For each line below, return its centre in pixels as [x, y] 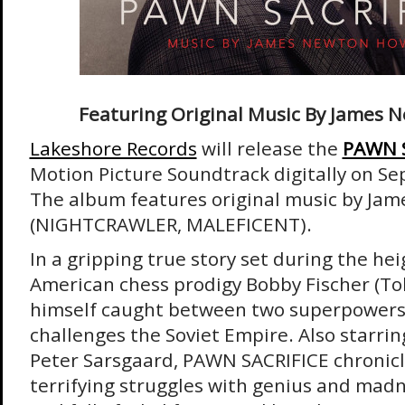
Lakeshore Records [113, 148]
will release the [269, 148]
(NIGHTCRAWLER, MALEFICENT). [170, 224]
